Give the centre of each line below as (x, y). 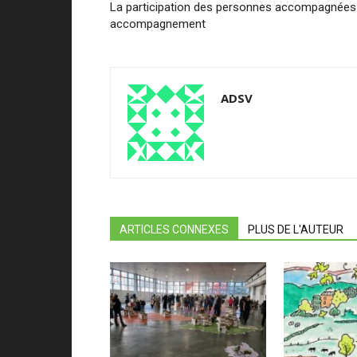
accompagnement (158, 24)
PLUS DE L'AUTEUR (296, 229)
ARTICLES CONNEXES (174, 229)
